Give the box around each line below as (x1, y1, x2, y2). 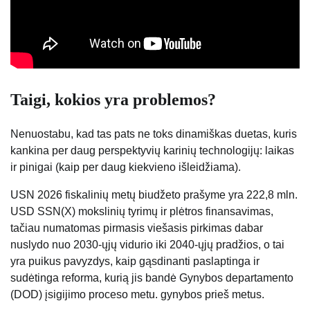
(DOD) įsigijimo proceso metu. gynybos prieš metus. (10, 289, 264, 301)
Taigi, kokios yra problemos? (10, 91, 216, 109)
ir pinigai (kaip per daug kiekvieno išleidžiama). (10, 161, 241, 174)
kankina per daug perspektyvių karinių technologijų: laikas (10, 145, 294, 157)
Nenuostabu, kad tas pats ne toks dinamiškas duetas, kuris (10, 128, 297, 140)
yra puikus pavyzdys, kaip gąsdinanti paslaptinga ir (10, 255, 259, 268)
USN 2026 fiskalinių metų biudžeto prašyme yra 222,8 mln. (10, 189, 298, 201)
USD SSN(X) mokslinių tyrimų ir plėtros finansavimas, (10, 206, 273, 218)
